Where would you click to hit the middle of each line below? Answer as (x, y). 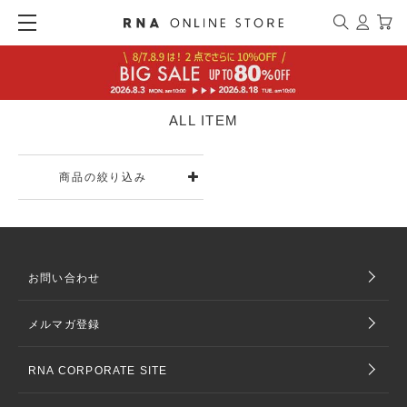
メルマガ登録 (65, 324)
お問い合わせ (65, 278)
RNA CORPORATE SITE (98, 370)
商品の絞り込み (103, 177)
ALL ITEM (203, 120)
